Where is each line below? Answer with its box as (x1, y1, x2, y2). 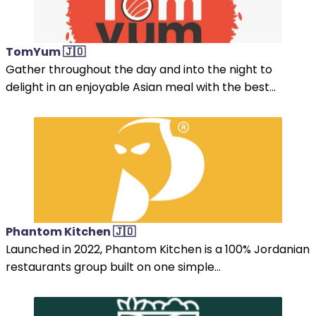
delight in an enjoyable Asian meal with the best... (6, 78, 276, 95)
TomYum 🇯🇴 (6, 43, 85, 60)
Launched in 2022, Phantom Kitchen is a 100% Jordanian (6, 241, 310, 257)
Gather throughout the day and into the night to (6, 61, 272, 78)
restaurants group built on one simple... (6, 258, 221, 275)
